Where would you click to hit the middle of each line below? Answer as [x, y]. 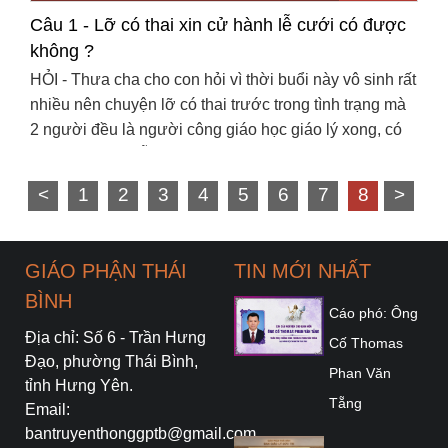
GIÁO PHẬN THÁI [106, 270]
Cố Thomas [366, 342]
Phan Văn [360, 372]
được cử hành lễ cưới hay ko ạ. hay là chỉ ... [186, 154]
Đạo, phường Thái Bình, [111, 361]
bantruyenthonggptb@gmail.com [140, 433]
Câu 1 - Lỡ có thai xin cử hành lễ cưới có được [218, 24]
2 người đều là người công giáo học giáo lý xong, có [216, 129]
